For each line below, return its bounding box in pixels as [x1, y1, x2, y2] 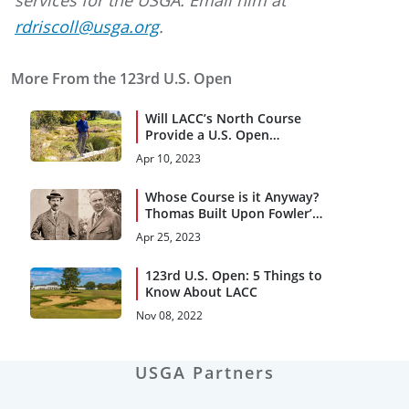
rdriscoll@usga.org [15, 15, 159, 37]
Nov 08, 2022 [136, 307, 204, 323]
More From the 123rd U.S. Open [11, 68, 232, 89]
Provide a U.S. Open [145, 125, 270, 143]
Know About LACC [145, 282, 258, 300]
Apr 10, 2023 [136, 150, 202, 166]
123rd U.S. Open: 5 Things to [145, 266, 323, 284]
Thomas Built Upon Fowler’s [145, 204, 320, 222]
